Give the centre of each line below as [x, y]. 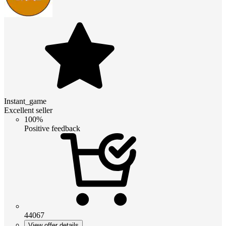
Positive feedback [52, 128]
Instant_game [25, 101]
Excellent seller [28, 110]
